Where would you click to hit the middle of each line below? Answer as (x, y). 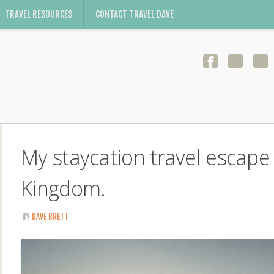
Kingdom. (63, 188)
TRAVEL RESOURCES (39, 14)
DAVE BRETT (50, 217)
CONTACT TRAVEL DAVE (135, 14)
